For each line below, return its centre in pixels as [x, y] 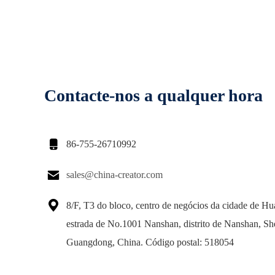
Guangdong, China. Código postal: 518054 [150, 242]
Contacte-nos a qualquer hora [153, 95]
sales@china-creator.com [114, 175]
